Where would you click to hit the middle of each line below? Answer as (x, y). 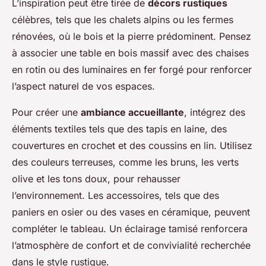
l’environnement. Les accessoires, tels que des (115, 196)
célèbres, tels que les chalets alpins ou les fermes (123, 20)
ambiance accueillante (132, 113)
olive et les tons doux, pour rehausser (96, 179)
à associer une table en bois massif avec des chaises (130, 53)
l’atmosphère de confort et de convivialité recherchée (131, 246)
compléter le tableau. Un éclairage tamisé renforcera (130, 229)
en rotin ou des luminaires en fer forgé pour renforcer (132, 70)
